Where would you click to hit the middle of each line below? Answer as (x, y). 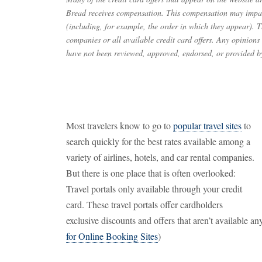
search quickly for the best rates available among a (158, 141)
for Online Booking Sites (112, 236)
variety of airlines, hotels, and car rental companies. (160, 157)
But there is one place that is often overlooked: (151, 173)
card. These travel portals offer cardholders (144, 204)
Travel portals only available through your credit (154, 189)
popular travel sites (207, 125)
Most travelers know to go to (120, 125)
